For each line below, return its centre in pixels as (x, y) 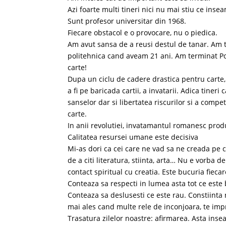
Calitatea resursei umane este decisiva (133, 137)
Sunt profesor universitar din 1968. (127, 21)
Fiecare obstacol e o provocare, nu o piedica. (143, 33)
